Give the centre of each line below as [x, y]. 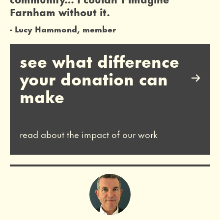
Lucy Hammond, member [65, 28]
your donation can [94, 78]
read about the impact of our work [89, 134]
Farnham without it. [60, 11]
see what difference [99, 60]
